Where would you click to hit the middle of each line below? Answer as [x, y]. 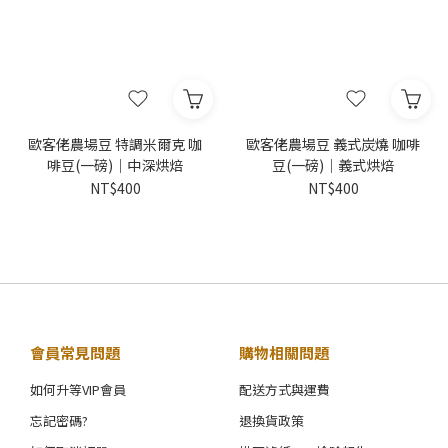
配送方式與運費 [284, 390]
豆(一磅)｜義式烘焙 [333, 165]
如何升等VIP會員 [78, 390]
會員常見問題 [75, 353]
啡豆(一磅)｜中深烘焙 [115, 165]
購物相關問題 [284, 353]
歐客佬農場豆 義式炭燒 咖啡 [333, 144]
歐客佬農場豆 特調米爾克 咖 [115, 144]
